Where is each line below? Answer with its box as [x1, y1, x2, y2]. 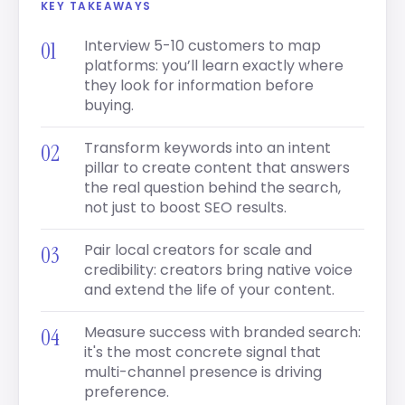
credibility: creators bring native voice [84, 259, 353, 280]
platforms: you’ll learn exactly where [84, 55, 344, 76]
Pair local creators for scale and [84, 240, 312, 260]
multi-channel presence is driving [84, 362, 322, 382]
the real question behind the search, [84, 177, 341, 198]
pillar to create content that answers [84, 157, 350, 178]
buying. [84, 95, 134, 116]
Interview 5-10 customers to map [84, 35, 321, 56]
